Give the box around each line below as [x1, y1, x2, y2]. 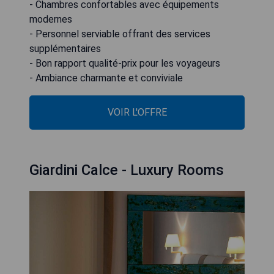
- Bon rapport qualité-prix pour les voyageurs [29, 57, 220, 69]
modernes [29, 13, 72, 25]
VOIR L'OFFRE [107, 106, 167, 118]
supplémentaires [29, 43, 101, 54]
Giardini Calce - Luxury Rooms [29, 161, 224, 179]
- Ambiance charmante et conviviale [29, 72, 183, 84]
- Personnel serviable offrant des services [29, 28, 210, 40]
